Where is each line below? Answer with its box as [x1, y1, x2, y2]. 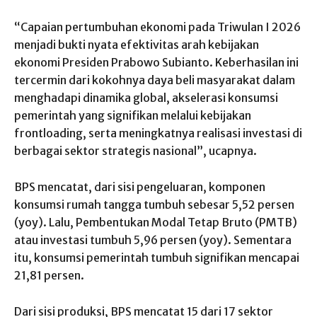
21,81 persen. [14, 267, 84, 282]
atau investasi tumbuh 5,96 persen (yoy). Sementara [14, 232, 292, 247]
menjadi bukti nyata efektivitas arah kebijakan [14, 37, 259, 52]
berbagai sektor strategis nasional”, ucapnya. [14, 143, 257, 158]
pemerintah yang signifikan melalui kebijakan [14, 108, 251, 122]
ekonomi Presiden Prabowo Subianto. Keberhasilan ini [14, 54, 299, 69]
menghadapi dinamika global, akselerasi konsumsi [14, 90, 278, 105]
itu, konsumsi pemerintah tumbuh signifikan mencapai [14, 250, 299, 265]
